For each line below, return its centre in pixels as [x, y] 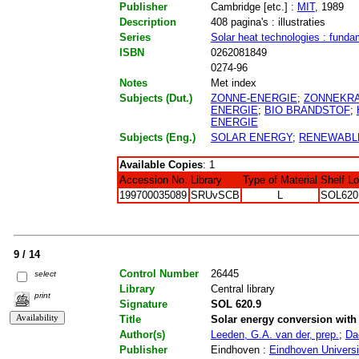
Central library [242, 288]
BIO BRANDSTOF [307, 111]
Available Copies [161, 165]
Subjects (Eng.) [157, 138]
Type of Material [280, 180]
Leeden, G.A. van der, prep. [274, 334]
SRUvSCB [215, 196]
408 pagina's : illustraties [268, 22]
